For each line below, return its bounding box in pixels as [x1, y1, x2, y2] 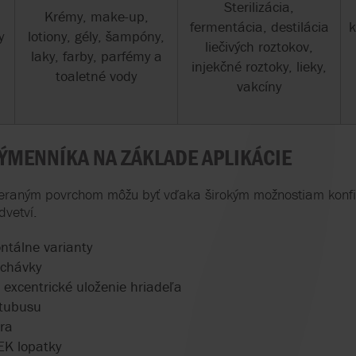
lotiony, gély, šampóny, [28, 26, 164, 45]
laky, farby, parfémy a [30, 46, 162, 65]
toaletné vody [56, 66, 137, 85]
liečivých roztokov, [205, 37, 313, 56]
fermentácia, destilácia [189, 17, 329, 36]
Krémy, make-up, [44, 6, 149, 25]
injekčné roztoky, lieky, [192, 56, 327, 75]
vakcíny [237, 76, 281, 95]
